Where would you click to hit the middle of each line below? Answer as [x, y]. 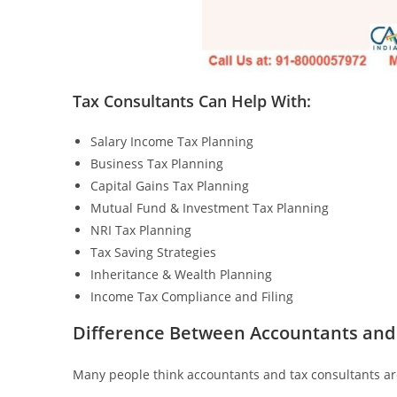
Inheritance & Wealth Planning [181, 274]
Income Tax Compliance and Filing [192, 296]
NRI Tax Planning [141, 230]
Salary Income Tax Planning [172, 141]
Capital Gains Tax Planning [170, 185]
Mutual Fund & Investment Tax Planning [210, 207]
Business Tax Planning [157, 163]
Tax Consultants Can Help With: [192, 101]
